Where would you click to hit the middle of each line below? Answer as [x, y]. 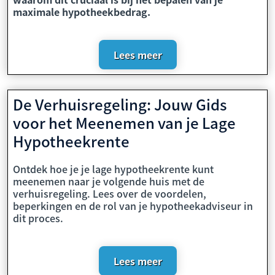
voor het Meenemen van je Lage [124, 122]
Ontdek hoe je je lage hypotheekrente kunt [113, 169]
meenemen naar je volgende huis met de [109, 181]
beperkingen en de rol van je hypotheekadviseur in [133, 206]
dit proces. [38, 218]
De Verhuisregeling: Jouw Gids [120, 104]
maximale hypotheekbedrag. [82, 12]
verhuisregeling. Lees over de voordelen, [110, 193]
